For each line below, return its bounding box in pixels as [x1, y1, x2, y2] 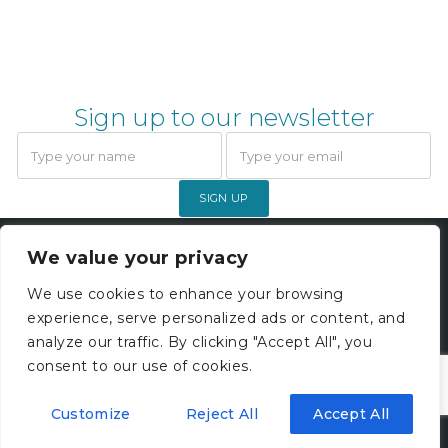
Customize [50, 405, 131, 423]
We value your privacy [27, 247, 249, 269]
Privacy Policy [172, 309, 276, 328]
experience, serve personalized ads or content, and [27, 309, 405, 327]
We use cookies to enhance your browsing [27, 285, 344, 303]
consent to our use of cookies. [27, 357, 252, 375]
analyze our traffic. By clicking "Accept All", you [27, 333, 372, 351]
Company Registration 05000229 [100, 274, 348, 293]
